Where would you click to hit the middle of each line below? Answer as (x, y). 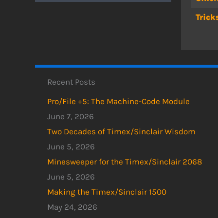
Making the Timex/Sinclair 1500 (107, 192)
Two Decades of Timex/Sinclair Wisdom (121, 132)
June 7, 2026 (71, 117)
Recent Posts (71, 82)
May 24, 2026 (72, 207)
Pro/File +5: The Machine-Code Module (118, 101)
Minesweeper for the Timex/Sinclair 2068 (125, 162)
